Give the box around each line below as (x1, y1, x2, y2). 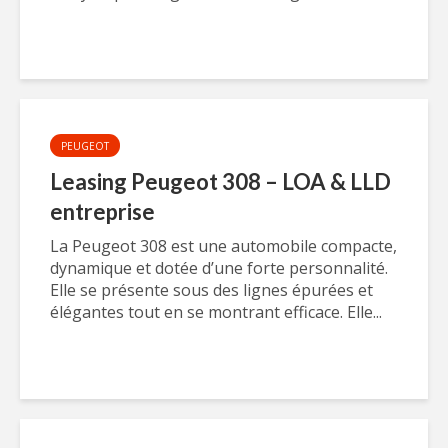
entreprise (50, 198, 155, 225)
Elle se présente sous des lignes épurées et (50, 279, 373, 301)
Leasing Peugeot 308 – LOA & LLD (50, 168, 391, 195)
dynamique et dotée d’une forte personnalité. (50, 257, 388, 279)
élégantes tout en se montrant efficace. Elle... (50, 301, 382, 323)
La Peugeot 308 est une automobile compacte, (50, 235, 397, 257)
